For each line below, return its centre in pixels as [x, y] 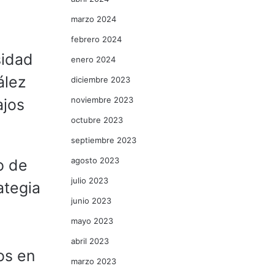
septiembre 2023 [104, 140]
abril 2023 [90, 241]
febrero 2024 [96, 39]
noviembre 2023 [102, 100]
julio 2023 [90, 180]
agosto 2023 [95, 160]
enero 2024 [93, 59]
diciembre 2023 [101, 80]
